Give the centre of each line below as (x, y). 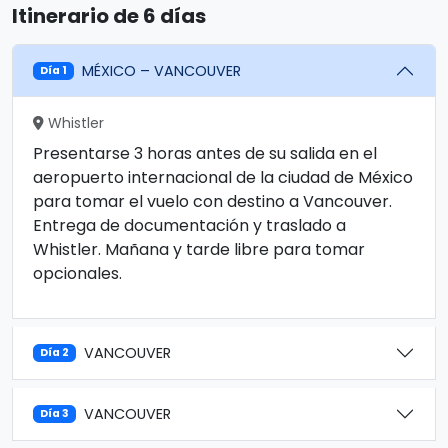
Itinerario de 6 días (109, 16)
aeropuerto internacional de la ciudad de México (223, 177)
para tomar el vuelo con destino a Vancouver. (212, 201)
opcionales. (77, 273)
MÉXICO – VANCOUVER (162, 70)
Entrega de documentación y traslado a (189, 225)
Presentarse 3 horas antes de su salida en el (205, 153)
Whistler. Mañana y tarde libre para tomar (199, 249)
